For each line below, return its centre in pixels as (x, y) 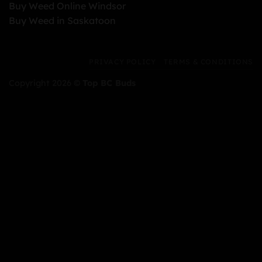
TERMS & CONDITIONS (208, 61)
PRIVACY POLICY (122, 61)
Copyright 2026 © (46, 83)
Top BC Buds (109, 83)
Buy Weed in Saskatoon (62, 20)
